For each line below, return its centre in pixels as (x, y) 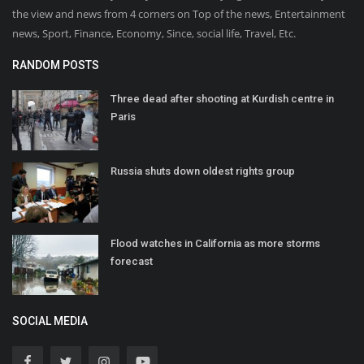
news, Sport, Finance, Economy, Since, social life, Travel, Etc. (154, 33)
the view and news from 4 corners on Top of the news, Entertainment (179, 13)
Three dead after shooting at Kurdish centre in (222, 98)
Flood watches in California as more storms (215, 243)
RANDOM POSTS (56, 65)
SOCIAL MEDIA (50, 321)
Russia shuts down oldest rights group (203, 171)
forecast (132, 261)
